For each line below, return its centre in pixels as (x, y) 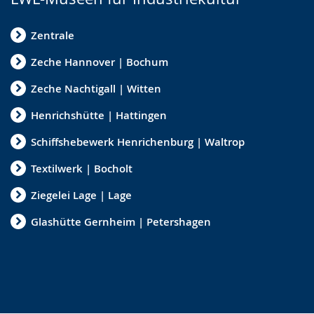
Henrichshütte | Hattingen (99, 115)
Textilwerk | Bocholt (82, 168)
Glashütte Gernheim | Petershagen (121, 221)
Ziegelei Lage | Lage (81, 195)
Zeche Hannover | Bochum (100, 62)
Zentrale (53, 35)
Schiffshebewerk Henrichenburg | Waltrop (138, 142)
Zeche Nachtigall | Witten (96, 88)
